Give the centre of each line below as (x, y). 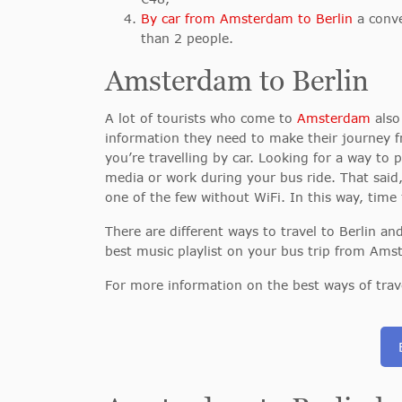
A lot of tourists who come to (201, 118)
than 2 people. (187, 38)
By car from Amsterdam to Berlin (247, 18)
